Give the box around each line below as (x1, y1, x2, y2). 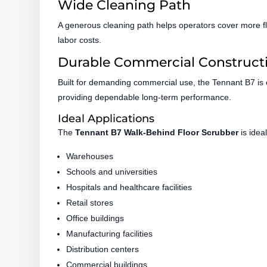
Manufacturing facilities (66, 228, 153, 238)
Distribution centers (66, 244, 139, 254)
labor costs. (58, 35, 102, 45)
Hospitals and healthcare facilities (66, 182, 193, 192)
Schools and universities (66, 166, 158, 176)
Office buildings (66, 213, 125, 223)
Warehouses (66, 151, 114, 161)
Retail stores (66, 197, 114, 207)
